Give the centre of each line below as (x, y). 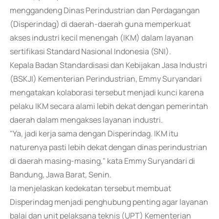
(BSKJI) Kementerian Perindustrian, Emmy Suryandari (106, 79)
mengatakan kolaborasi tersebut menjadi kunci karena (107, 92)
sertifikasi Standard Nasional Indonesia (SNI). (90, 51)
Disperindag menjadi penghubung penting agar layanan (109, 202)
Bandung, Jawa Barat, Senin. (61, 175)
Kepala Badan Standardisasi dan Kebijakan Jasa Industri (109, 65)
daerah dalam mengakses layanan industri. (86, 120)
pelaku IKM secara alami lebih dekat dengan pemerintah (109, 106)
